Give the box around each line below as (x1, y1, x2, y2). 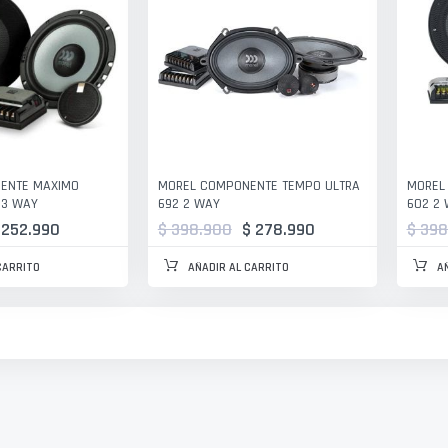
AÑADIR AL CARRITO (187, 259, 289, 275)
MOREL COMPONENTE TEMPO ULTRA (157, 176, 360, 195)
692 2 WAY (157, 194, 220, 213)
